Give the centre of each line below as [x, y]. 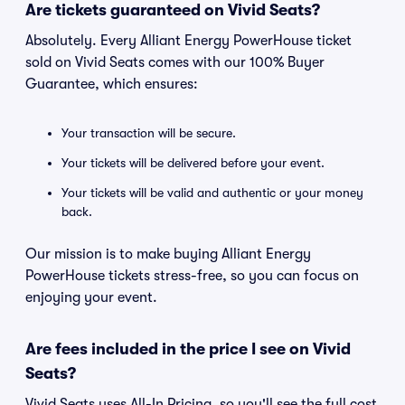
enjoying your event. [91, 297]
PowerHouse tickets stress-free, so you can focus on [192, 276]
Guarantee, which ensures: [112, 84]
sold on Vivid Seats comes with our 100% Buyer [175, 62]
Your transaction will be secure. [149, 133]
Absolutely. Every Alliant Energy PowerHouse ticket [188, 41]
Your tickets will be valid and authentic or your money [212, 193]
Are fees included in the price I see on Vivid [188, 349]
